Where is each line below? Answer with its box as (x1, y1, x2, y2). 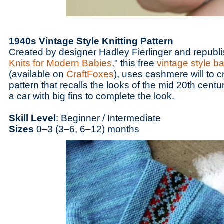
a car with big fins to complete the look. (9, 91, 174, 101)
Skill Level (9, 113, 56, 123)
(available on (9, 69, 66, 79)
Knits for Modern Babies (9, 58, 112, 68)
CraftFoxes (66, 69, 114, 79)
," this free (112, 58, 157, 68)
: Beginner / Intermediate (56, 113, 161, 123)
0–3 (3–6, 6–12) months (34, 124, 139, 134)
